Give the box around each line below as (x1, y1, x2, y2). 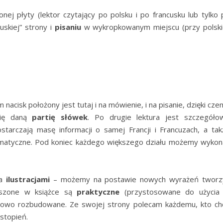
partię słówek (32, 112, 88, 122)
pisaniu (54, 22, 81, 32)
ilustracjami (6, 174, 50, 184)
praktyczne (77, 187, 120, 197)
